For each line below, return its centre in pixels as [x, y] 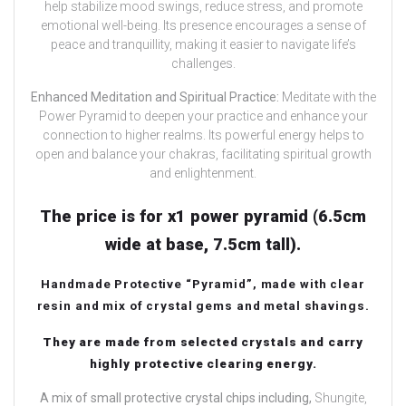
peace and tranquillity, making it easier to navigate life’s [203, 45]
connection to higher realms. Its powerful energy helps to [203, 135]
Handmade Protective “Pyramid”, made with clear [203, 284]
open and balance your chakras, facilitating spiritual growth [203, 155]
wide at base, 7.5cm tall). [203, 245]
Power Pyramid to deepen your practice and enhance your [203, 116]
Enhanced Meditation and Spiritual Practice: [155, 97]
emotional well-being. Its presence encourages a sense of [203, 26]
